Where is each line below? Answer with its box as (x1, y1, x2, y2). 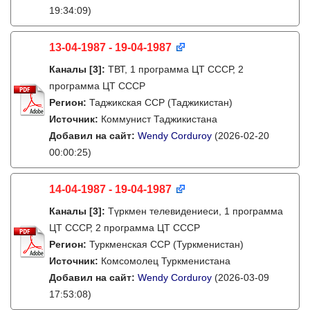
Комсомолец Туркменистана (101, 255, 230, 266)
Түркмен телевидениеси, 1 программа (108, 206, 283, 217)
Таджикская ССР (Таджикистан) (89, 97, 232, 108)
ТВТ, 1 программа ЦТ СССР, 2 (108, 64, 244, 75)
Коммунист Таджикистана (101, 113, 217, 125)
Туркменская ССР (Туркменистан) (89, 239, 244, 250)
